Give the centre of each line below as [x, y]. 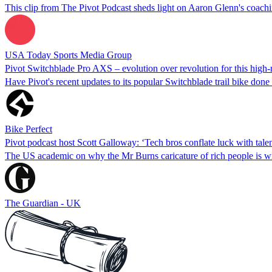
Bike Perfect [29, 129]
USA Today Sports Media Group [68, 55]
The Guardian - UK [43, 203]
